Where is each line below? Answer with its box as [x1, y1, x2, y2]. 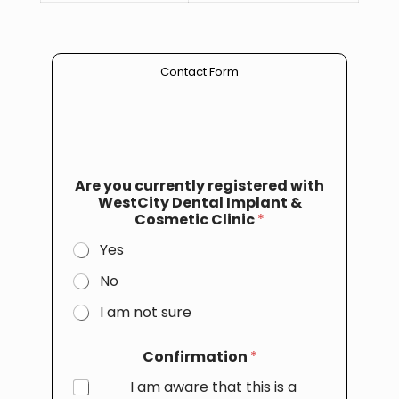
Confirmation [142, 346, 250, 367]
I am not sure [100, 302, 191, 322]
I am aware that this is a [129, 377, 297, 397]
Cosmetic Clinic [134, 209, 257, 230]
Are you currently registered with [75, 175, 324, 196]
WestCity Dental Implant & [97, 192, 302, 213]
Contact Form [160, 63, 239, 80]
